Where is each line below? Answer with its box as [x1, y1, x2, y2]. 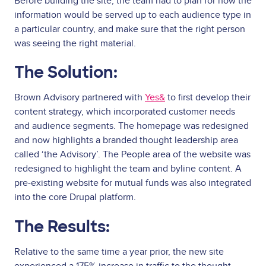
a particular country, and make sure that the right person [14, 23, 245, 35]
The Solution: [14, 62, 118, 83]
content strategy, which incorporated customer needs [14, 106, 235, 118]
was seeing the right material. [14, 37, 138, 49]
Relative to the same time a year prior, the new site [14, 246, 224, 258]
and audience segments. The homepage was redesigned [14, 120, 249, 132]
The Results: [14, 216, 110, 237]
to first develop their [165, 91, 251, 104]
